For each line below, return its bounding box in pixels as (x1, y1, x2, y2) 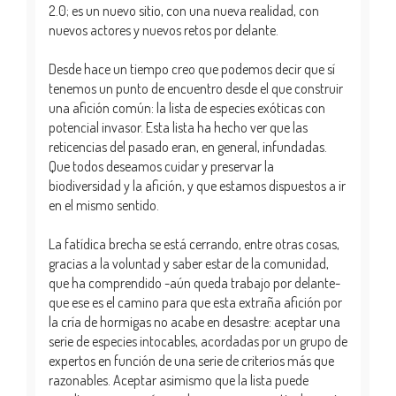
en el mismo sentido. (49, 195, 159, 214)
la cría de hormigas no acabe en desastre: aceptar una (49, 312, 340, 331)
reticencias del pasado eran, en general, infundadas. (49, 137, 327, 156)
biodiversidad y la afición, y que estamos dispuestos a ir (49, 176, 346, 194)
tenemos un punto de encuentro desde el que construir (49, 79, 343, 97)
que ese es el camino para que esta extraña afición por (49, 293, 342, 311)
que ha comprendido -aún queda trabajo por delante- (49, 273, 340, 292)
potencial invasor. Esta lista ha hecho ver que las (49, 118, 308, 136)
